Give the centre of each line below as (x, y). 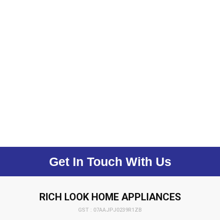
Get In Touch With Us (110, 161)
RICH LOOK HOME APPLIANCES (110, 197)
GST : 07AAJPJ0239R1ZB (110, 210)
